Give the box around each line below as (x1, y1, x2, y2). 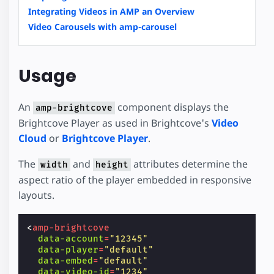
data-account (38, 234, 105, 245)
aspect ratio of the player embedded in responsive (18, 173, 251, 187)
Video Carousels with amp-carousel (28, 20, 177, 32)
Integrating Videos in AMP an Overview (28, 5, 194, 17)
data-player (38, 245, 99, 256)
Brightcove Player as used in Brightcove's (18, 116, 212, 130)
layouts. (18, 188, 54, 202)
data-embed (38, 256, 94, 267)
